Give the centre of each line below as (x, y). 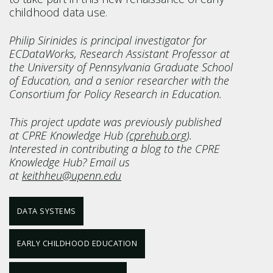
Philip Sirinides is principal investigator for (108, 40)
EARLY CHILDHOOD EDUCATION (77, 244)
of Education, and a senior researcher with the (119, 80)
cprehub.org (158, 135)
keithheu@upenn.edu (72, 175)
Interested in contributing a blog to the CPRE (115, 149)
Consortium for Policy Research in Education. (117, 94)
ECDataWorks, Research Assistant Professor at (119, 54)
